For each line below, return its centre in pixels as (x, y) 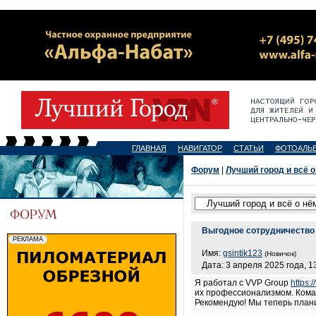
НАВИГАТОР (200, 148)
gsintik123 (243, 253)
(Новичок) (280, 254)
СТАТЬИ (249, 148)
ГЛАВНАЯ (149, 148)
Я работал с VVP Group (243, 283)
